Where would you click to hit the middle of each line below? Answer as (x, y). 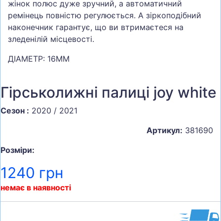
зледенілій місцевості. (51, 39)
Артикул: (165, 130)
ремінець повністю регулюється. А (77, 16)
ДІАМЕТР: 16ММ (39, 59)
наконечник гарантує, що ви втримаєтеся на (96, 27)
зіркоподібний (174, 16)
